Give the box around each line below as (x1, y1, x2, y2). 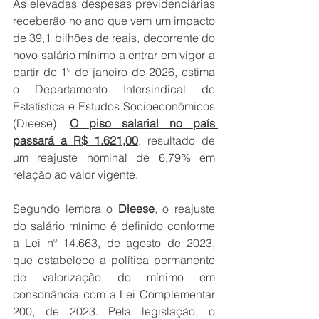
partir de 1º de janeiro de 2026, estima (13, 65, 215, 80)
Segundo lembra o (13, 202, 118, 216)
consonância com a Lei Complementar (13, 287, 215, 302)
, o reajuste (154, 202, 216, 216)
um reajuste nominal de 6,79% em (13, 150, 215, 165)
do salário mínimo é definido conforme (13, 219, 215, 234)
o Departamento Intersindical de (13, 82, 215, 97)
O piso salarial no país (70, 116, 215, 131)
